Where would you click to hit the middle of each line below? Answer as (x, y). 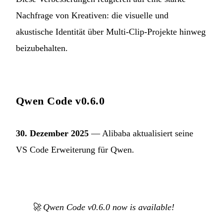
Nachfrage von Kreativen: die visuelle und (92, 15)
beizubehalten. (42, 48)
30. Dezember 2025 (52, 133)
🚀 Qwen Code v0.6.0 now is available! (103, 207)
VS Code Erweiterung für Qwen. (75, 149)
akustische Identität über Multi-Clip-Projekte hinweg (111, 31)
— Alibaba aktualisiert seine (141, 133)
